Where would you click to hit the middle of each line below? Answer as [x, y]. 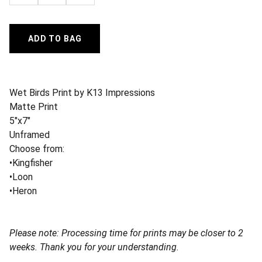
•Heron [23, 191]
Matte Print [34, 107]
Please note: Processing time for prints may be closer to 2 [126, 233]
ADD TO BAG [55, 39]
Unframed [30, 135]
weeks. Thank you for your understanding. [94, 247]
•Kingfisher [31, 163]
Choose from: [37, 149]
